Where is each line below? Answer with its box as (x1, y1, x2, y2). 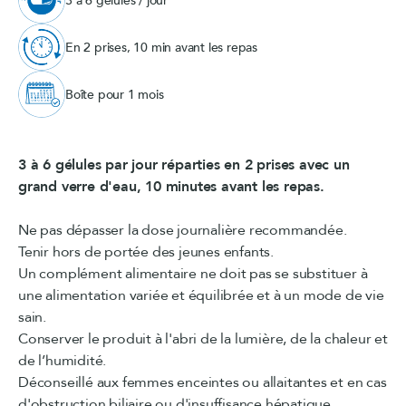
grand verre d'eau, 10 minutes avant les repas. (18, 177, 324, 198)
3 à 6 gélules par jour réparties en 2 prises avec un (18, 155, 350, 176)
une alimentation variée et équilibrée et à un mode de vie (18, 285, 384, 306)
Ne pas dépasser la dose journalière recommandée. (18, 220, 347, 241)
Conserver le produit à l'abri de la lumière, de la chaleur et (18, 329, 388, 350)
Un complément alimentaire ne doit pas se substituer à (18, 264, 368, 285)
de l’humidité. (18, 351, 107, 372)
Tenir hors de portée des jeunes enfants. (18, 242, 274, 263)
